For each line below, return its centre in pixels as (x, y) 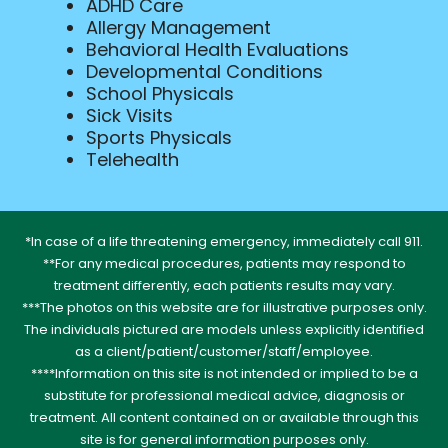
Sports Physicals (158, 137)
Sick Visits (129, 115)
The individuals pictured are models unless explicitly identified (224, 329)
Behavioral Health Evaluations (217, 49)
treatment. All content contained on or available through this (224, 417)
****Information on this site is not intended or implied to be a (224, 373)
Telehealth (132, 159)
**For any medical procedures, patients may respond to (224, 263)
